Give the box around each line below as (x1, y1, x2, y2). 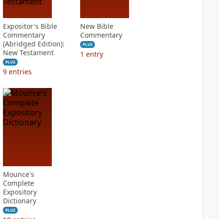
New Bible (80, 22, 113, 31)
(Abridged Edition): (2, 39, 65, 48)
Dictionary (2, 196, 36, 205)
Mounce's (2, 170, 34, 179)
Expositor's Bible (2, 22, 57, 31)
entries (8, 67, 32, 76)
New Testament (2, 48, 54, 57)
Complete (2, 178, 34, 188)
